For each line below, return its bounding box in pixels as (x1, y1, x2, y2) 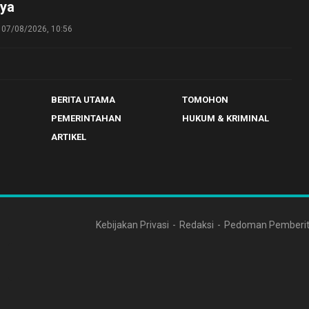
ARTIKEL (51, 132, 86, 142)
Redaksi (179, 219, 214, 230)
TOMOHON (181, 94, 228, 105)
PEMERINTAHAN (51, 113, 121, 123)
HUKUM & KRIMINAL (181, 113, 269, 123)
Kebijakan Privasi (96, 219, 169, 230)
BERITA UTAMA (51, 94, 115, 105)
